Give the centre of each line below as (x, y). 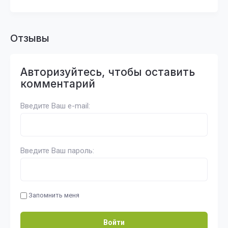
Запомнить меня (53, 195)
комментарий (58, 84)
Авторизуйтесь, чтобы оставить (108, 72)
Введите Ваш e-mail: (55, 106)
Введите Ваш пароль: (57, 151)
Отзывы (30, 38)
